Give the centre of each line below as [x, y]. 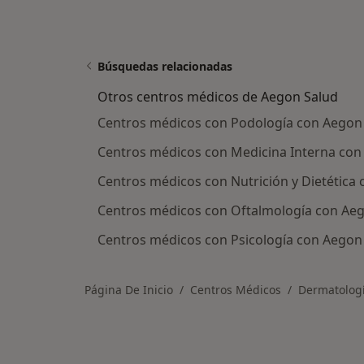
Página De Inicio [129, 290]
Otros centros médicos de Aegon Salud [218, 97]
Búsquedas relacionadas [165, 66]
